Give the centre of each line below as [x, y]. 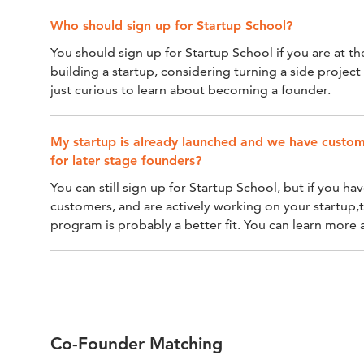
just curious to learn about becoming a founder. [191, 90]
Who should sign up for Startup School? [171, 26]
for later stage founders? [126, 161]
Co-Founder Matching [136, 344]
